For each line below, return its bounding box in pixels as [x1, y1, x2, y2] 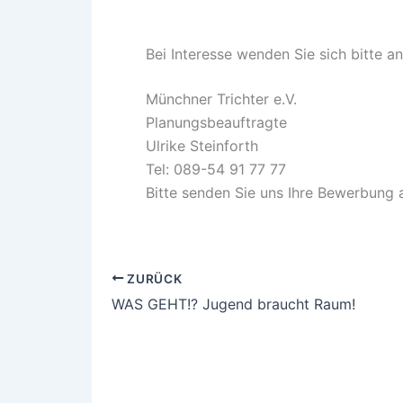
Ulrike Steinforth [146, 136, 258, 155]
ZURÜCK [123, 271, 183, 286]
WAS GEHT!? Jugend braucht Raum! [112, 295, 355, 314]
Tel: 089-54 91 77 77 [146, 159, 286, 178]
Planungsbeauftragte [146, 112, 287, 131]
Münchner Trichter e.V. [146, 89, 297, 108]
